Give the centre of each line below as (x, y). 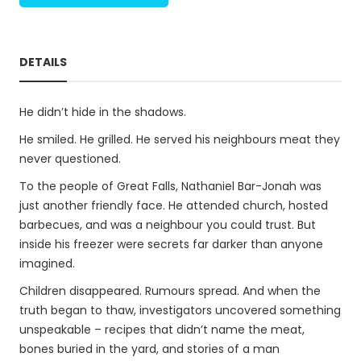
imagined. (47, 263)
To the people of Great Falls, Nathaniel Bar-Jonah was (170, 186)
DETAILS (43, 62)
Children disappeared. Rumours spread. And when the (170, 291)
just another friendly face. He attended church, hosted (174, 205)
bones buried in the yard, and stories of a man (149, 349)
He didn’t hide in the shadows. (103, 112)
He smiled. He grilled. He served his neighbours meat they (180, 139)
